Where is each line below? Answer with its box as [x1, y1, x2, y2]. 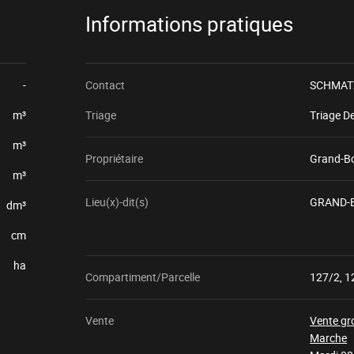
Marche [310, 330, 348, 346]
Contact [85, 77, 125, 93]
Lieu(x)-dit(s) [85, 194, 149, 210]
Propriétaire [85, 150, 143, 167]
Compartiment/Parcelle [85, 269, 200, 285]
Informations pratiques [85, 10, 293, 39]
